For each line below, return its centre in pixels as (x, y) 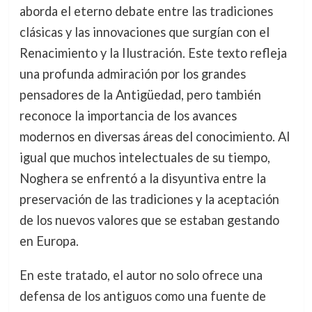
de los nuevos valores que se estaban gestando (149, 220)
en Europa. (49, 241)
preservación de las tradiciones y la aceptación (149, 200)
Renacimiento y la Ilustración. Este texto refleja (153, 53)
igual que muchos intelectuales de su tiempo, (145, 158)
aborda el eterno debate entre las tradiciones (146, 11)
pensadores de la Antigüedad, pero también (140, 95)
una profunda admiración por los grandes (132, 74)
